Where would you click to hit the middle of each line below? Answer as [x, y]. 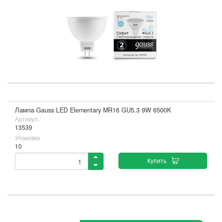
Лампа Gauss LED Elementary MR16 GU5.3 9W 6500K [93, 110]
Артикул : [28, 119]
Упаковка [28, 138]
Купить [157, 160]
